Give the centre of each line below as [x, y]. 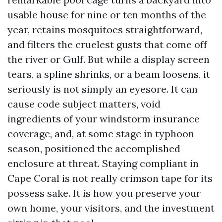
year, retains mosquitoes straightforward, [105, 29]
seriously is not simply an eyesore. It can [103, 89]
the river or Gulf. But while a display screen [109, 59]
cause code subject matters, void [84, 104]
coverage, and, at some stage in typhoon [101, 134]
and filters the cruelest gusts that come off [107, 44]
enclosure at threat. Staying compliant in [103, 163]
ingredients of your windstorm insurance [104, 119]
